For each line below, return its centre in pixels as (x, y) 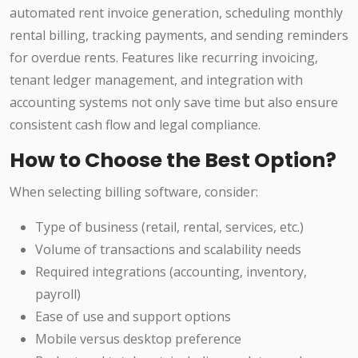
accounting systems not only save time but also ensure (174, 103)
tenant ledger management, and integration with (156, 80)
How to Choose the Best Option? (173, 161)
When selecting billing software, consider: (134, 192)
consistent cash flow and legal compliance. (135, 125)
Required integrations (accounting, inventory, (171, 272)
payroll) (58, 294)
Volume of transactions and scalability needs (168, 250)
